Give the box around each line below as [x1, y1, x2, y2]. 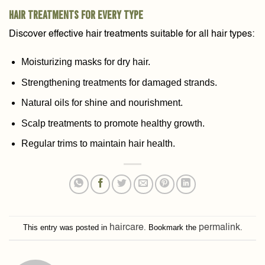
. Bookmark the [143, 222, 199, 232]
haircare [109, 222, 144, 232]
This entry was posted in [22, 222, 109, 232]
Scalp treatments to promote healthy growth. [21, 118, 205, 128]
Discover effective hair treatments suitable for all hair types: [9, 30, 254, 40]
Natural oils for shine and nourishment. [21, 98, 183, 108]
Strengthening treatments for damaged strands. [21, 77, 217, 88]
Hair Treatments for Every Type [9, 7, 143, 21]
